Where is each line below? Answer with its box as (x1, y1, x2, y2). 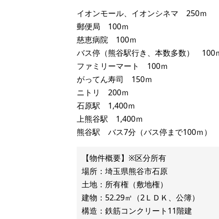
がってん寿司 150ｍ (77, 74, 153, 85)
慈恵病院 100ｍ (77, 34, 137, 45)
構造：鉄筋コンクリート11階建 (82, 205, 192, 216)
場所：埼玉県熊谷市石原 (82, 166, 168, 176)
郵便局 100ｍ (77, 21, 129, 32)
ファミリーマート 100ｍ (77, 61, 168, 71)
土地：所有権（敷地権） (82, 179, 168, 190)
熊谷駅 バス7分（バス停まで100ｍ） (77, 127, 212, 137)
